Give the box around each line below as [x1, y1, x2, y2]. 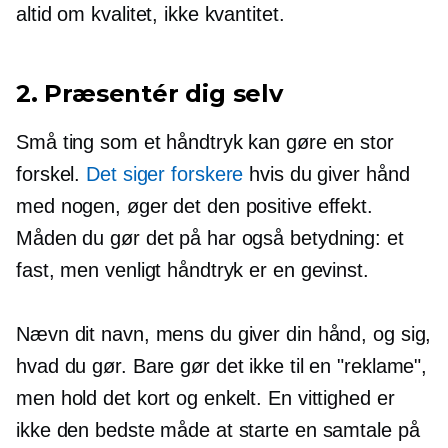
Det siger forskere [86, 162, 244, 185]
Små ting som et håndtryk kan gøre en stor [16, 130, 394, 153]
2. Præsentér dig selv [16, 78, 283, 108]
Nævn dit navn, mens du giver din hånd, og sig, [16, 322, 432, 345]
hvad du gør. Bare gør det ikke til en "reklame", [16, 354, 428, 377]
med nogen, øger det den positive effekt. [16, 194, 373, 217]
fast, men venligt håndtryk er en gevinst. [16, 258, 369, 281]
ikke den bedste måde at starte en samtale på [16, 418, 420, 441]
